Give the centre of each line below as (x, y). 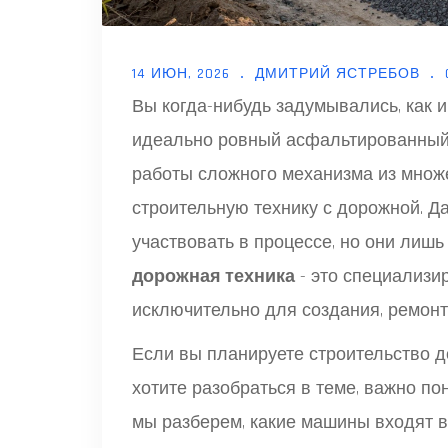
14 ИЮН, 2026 (181, 73)
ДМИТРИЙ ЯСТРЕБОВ (337, 73)
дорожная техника (213, 276)
